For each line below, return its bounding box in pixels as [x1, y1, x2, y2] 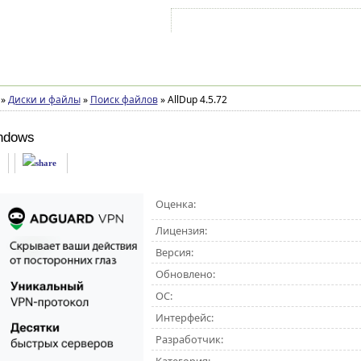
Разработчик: [155, 332, 223, 346]
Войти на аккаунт [189, 19, 257, 28]
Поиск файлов [89, 93, 158, 106]
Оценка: [155, 197, 196, 211]
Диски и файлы [7, 93, 81, 106]
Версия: [155, 245, 193, 259]
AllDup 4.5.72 [164, 93, 227, 106]
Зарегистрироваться [275, 19, 354, 28]
